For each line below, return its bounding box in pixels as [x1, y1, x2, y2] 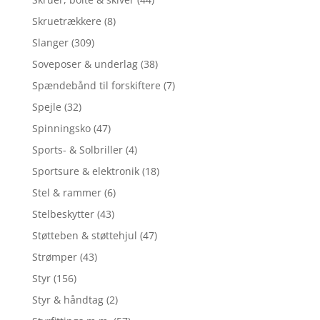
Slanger [31, 36, 69, 50]
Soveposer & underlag [31, 57, 138, 71]
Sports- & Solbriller [31, 143, 123, 157]
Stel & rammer [31, 186, 101, 200]
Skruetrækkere [31, 14, 101, 29]
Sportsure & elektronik [31, 164, 139, 179]
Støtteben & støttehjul [31, 229, 137, 243]
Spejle [31, 100, 61, 114]
